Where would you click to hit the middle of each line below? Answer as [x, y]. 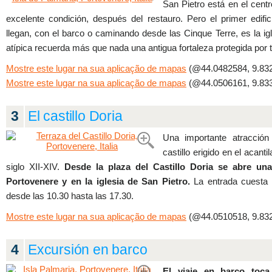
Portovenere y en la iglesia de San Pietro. [98, 181]
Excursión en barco [88, 250]
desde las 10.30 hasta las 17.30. [70, 196]
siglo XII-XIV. [35, 167]
